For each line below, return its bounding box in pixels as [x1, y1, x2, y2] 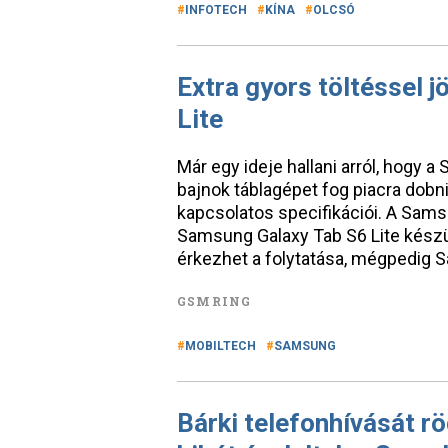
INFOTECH [185, 3, 247, 17]
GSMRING [177, 293, 252, 309]
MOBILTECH [185, 339, 256, 353]
